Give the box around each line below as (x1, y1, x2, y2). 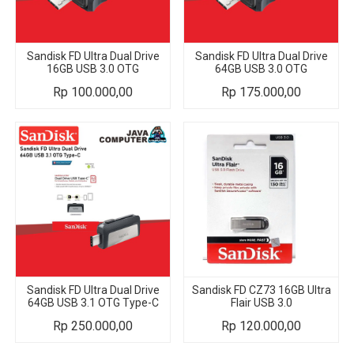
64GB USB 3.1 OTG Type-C (27, 296, 159, 309)
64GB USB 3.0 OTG (215, 62, 307, 75)
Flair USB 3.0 (230, 296, 292, 309)
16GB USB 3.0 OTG (47, 62, 139, 75)
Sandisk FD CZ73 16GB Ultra (191, 283, 331, 296)
